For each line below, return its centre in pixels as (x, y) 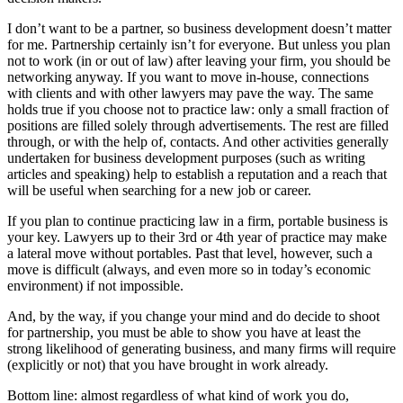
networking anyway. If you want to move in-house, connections (188, 76)
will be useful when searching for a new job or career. (159, 190)
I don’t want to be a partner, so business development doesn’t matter (199, 28)
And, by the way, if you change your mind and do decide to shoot (193, 316)
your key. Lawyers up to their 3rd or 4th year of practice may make (197, 237)
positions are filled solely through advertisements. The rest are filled (198, 125)
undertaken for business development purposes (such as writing (186, 157)
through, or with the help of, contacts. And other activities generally (198, 141)
